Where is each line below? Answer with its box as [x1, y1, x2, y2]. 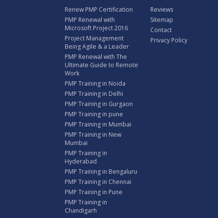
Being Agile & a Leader [65, 42, 129, 51]
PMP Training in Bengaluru [65, 167, 137, 176]
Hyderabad [65, 157, 97, 165]
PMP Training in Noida [65, 79, 126, 88]
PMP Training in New [65, 130, 121, 139]
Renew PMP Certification [65, 5, 133, 14]
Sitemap [150, 15, 173, 24]
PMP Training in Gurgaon [65, 99, 133, 108]
